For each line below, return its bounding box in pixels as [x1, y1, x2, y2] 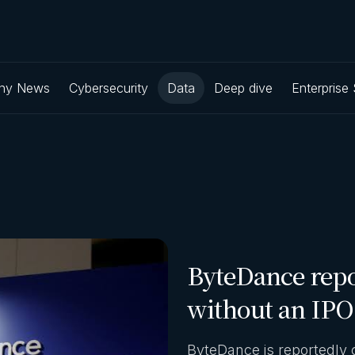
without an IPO [187, 291, 353, 326]
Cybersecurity [69, 80, 148, 97]
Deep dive [214, 80, 273, 97]
